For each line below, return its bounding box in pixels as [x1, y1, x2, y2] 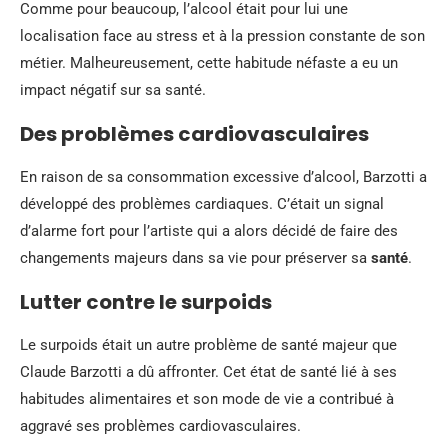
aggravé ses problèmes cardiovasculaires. [20, 416, 301, 435]
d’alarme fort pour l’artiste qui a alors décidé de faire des [20, 221, 398, 240]
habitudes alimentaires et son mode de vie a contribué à [20, 389, 394, 408]
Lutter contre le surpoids [20, 287, 272, 316]
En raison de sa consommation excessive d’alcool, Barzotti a [20, 167, 427, 186]
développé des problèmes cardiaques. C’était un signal [20, 194, 384, 213]
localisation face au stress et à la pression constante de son [20, 26, 425, 45]
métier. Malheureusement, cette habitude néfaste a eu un [20, 53, 398, 72]
